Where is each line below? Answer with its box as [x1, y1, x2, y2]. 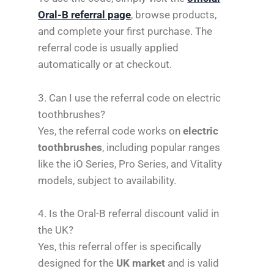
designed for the [38, 256, 117, 269]
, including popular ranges [102, 141, 221, 154]
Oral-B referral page [38, 9, 131, 21]
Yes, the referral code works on [38, 124, 183, 137]
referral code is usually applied [38, 42, 179, 54]
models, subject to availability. [38, 174, 177, 187]
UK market [116, 256, 166, 269]
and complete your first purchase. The [38, 25, 213, 38]
